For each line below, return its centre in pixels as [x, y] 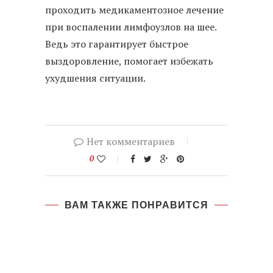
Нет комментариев [130, 141]
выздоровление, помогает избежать [129, 61]
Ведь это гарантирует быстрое [117, 44]
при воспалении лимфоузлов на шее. [131, 27]
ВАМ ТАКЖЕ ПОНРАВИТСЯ [136, 205]
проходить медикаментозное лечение [134, 9]
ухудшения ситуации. [95, 78]
